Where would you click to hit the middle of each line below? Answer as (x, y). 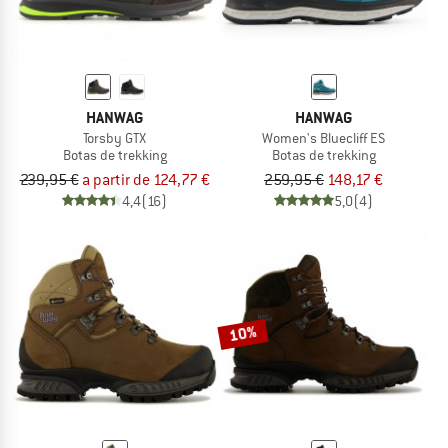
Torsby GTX (114, 137)
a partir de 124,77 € (145, 179)
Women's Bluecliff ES (323, 137)
